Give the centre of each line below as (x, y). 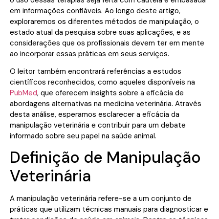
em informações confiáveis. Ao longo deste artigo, (95, 11)
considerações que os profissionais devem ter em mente (107, 43)
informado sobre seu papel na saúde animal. (83, 136)
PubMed (23, 93)
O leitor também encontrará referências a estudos (96, 71)
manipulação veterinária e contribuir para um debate (98, 125)
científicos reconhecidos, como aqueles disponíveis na (102, 82)
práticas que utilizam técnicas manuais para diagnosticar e (109, 209)
